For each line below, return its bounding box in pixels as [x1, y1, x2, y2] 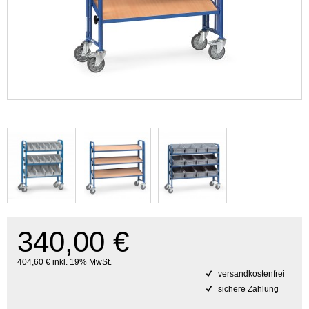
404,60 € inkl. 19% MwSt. [17, 257, 112, 267]
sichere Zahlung [216, 284, 279, 294]
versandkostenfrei [216, 269, 285, 279]
